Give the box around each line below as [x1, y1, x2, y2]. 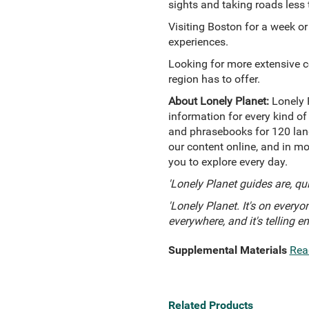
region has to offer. [168, 72, 260, 86]
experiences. [168, 35, 228, 48]
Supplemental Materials [168, 243, 287, 257]
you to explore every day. [168, 155, 288, 168]
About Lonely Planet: [168, 94, 272, 108]
